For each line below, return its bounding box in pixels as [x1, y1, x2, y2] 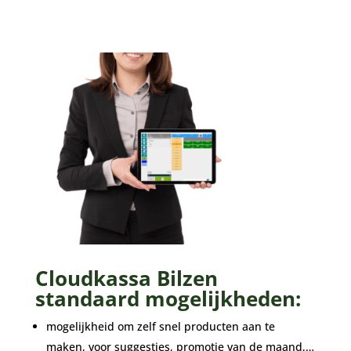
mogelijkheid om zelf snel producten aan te [45, 318, 275, 334]
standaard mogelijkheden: [34, 284, 301, 313]
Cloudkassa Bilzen [34, 263, 218, 292]
